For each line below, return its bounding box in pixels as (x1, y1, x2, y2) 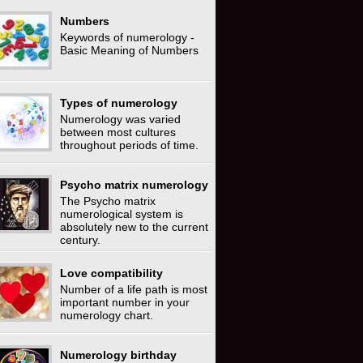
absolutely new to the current (60, 220, 208, 233)
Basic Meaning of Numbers (60, 44, 199, 57)
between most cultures (60, 126, 176, 139)
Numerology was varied (60, 113, 181, 126)
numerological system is (60, 207, 183, 220)
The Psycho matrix (60, 194, 156, 207)
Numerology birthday (60, 348, 177, 361)
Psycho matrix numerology (60, 178, 208, 191)
